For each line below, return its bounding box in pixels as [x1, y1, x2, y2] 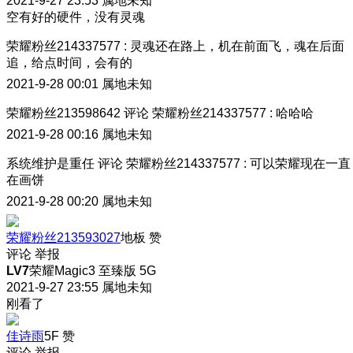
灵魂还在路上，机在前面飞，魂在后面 [130, 39, 344, 53]
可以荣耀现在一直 [250, 156, 351, 170]
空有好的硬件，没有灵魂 [6, 9, 145, 24]
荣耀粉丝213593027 [6, 230, 121, 244]
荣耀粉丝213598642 [6, 106, 121, 120]
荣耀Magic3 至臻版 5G [29, 263, 156, 277]
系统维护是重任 [6, 156, 95, 170]
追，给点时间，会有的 [6, 55, 132, 69]
